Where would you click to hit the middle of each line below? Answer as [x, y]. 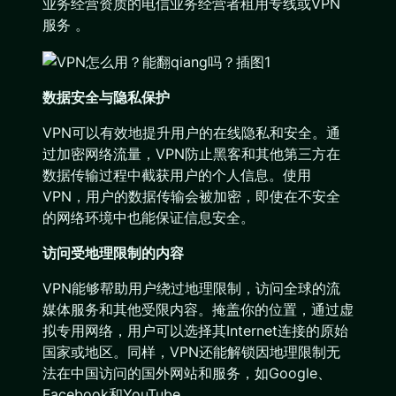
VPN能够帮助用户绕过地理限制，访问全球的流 [191, 288]
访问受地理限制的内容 [113, 252]
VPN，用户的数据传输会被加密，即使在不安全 [191, 196]
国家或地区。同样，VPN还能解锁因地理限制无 [191, 351]
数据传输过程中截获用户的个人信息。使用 [177, 175]
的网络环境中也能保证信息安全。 [148, 217]
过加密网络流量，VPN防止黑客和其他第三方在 [191, 153]
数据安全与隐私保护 [106, 97]
